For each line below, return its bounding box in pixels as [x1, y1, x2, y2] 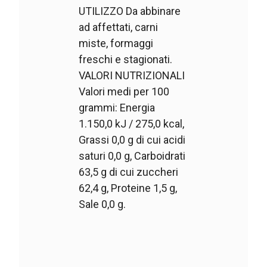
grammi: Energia [79, 101, 156, 114]
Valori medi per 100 [79, 85, 170, 98]
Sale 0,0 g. [79, 198, 126, 211]
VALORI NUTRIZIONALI [79, 69, 185, 82]
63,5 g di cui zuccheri [79, 166, 179, 179]
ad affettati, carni [79, 21, 159, 34]
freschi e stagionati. [79, 53, 173, 66]
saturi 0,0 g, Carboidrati [79, 150, 186, 163]
